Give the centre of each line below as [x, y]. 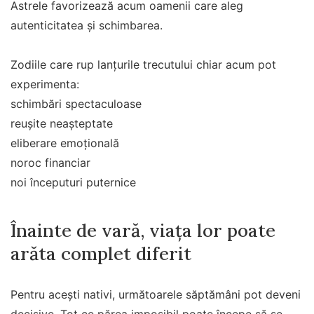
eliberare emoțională [65, 143]
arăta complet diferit [101, 254]
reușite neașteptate [62, 123]
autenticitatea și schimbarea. [87, 25]
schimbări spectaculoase [76, 103]
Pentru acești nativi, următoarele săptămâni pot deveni [156, 295]
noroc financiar [50, 162]
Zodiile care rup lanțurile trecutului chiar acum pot [143, 64]
